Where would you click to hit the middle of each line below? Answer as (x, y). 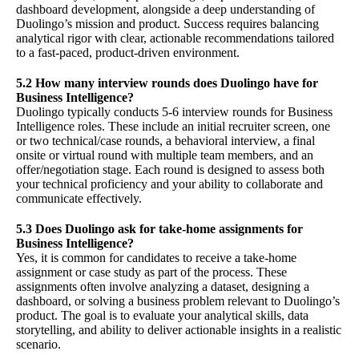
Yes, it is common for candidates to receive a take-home (156, 258)
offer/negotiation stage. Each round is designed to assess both (170, 170)
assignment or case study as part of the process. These (151, 272)
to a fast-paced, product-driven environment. (128, 53)
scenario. (38, 345)
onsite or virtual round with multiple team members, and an (165, 155)
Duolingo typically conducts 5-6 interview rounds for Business (174, 112)
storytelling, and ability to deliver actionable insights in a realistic (179, 330)
